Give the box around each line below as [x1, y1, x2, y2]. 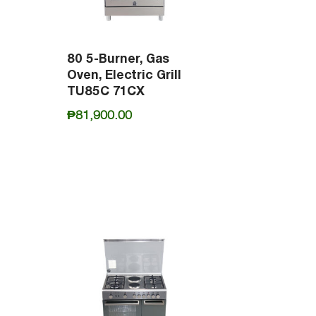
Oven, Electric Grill [66, 66, 181, 83]
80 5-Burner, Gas [66, 50, 169, 67]
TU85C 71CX [66, 83, 145, 99]
